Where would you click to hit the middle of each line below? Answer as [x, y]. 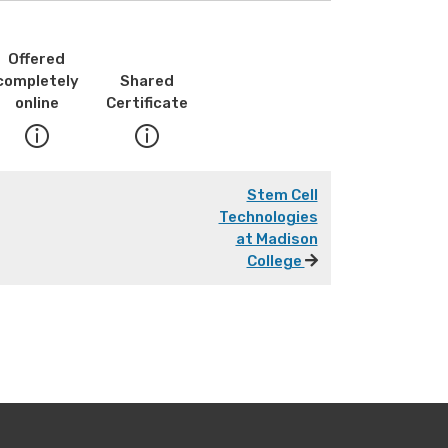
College [275, 260]
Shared [146, 80]
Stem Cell [282, 194]
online [36, 102]
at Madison [276, 238]
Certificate [146, 102]
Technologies [268, 216]
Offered [36, 58]
